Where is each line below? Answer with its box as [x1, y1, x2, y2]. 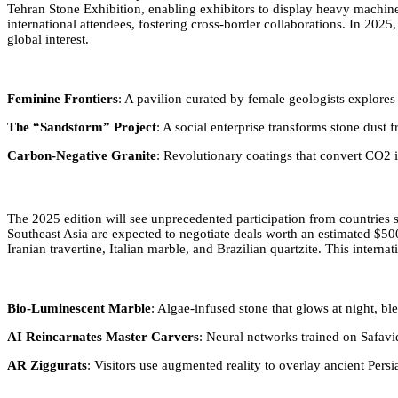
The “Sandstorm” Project [7, 119, 156, 134]
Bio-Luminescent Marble [7, 300, 151, 315]
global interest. [7, 31, 89, 46]
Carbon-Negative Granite [7, 147, 156, 163]
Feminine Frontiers [7, 91, 118, 106]
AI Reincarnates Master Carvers [7, 329, 199, 344]
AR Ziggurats [7, 357, 87, 372]
